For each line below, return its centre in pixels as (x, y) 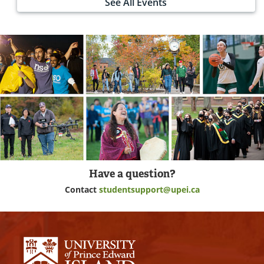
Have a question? (132, 173)
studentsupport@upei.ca (149, 189)
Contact (82, 189)
